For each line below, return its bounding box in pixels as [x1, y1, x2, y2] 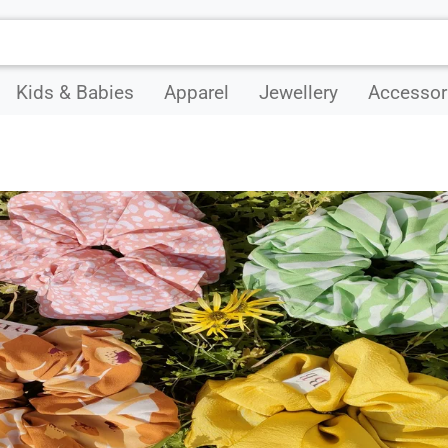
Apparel [164, 80, 229, 104]
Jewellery [259, 80, 338, 104]
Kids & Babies [16, 80, 134, 104]
